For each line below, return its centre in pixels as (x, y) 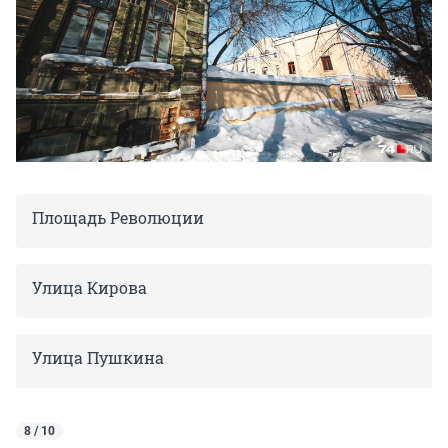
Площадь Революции (118, 218)
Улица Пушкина (98, 358)
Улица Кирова (89, 288)
